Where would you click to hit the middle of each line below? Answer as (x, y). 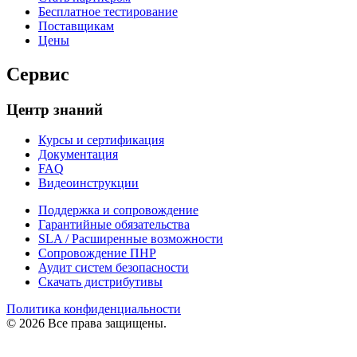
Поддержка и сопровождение (118, 210)
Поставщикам (76, 25)
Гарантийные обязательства (114, 225)
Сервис (38, 74)
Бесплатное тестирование (108, 11)
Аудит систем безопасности (114, 268)
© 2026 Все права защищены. (86, 324)
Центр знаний (55, 109)
